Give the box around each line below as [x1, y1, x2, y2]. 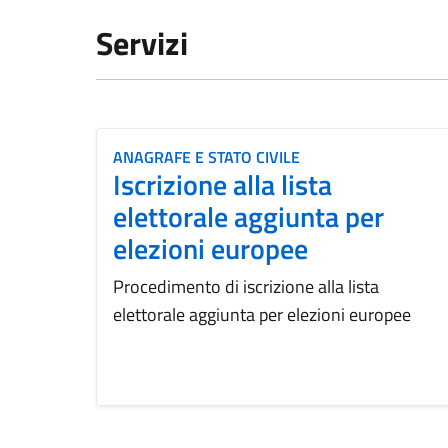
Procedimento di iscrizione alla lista [113, 273, 379, 300]
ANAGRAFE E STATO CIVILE [113, 145, 300, 169]
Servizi [96, 19, 188, 67]
